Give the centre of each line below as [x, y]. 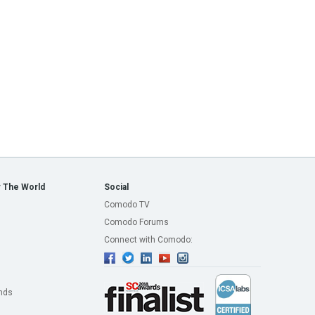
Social [116, 187]
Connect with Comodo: [148, 240]
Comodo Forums [136, 222]
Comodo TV [127, 205]
